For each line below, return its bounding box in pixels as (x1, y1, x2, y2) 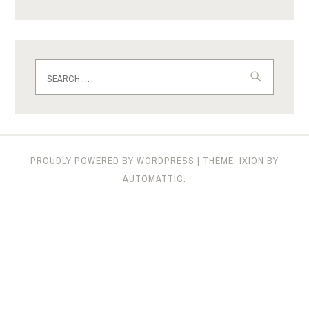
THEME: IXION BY (203, 154, 279, 167)
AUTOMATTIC (123, 172, 183, 185)
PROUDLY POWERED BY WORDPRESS (30, 154, 195, 167)
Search (34, 58, 74, 77)
